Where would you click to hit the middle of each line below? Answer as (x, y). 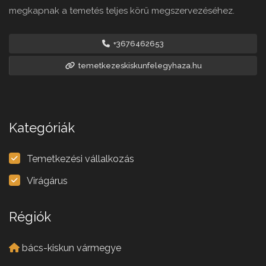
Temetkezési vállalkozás (80, 159)
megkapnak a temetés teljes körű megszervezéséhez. (122, 11)
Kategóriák (42, 128)
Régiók (30, 217)
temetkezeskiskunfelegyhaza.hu (139, 66)
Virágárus (47, 181)
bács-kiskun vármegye (72, 248)
